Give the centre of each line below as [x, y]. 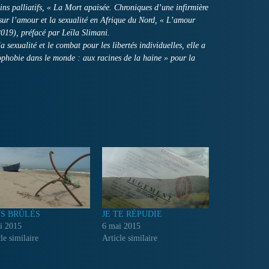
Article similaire [129, 238]
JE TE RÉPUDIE [132, 214]
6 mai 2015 [121, 226]
